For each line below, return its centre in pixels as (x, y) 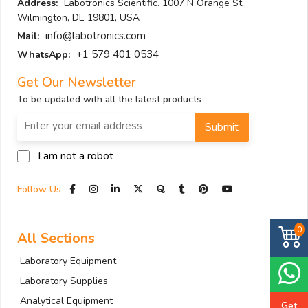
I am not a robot (76, 156)
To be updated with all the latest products (109, 100)
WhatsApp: (44, 55)
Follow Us (41, 190)
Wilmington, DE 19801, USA (78, 18)
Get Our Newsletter (77, 83)
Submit (222, 128)
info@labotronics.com (96, 36)
